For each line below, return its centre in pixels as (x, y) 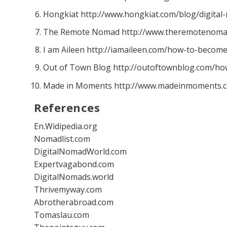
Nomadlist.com (62, 139)
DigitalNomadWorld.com (81, 151)
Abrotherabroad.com (74, 202)
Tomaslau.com (62, 215)
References (67, 107)
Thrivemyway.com (68, 189)
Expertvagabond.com (74, 164)
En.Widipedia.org (66, 126)
